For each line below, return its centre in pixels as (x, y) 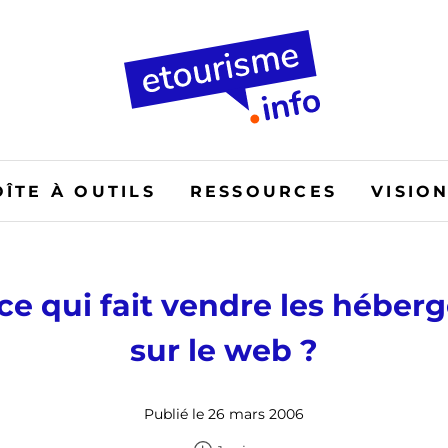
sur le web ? (224, 350)
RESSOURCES (263, 191)
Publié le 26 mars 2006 (224, 414)
